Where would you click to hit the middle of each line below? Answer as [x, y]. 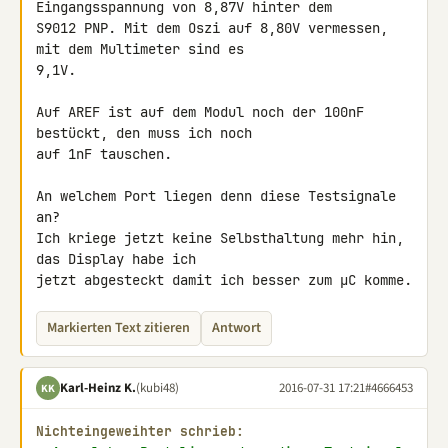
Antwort [236, 328]
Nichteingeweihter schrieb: [140, 431]
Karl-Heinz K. [98, 387]
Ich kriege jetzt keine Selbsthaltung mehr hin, [220, 238]
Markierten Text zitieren [118, 328]
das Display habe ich [120, 259]
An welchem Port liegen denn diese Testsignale [216, 196]
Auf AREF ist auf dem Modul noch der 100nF [200, 112]
